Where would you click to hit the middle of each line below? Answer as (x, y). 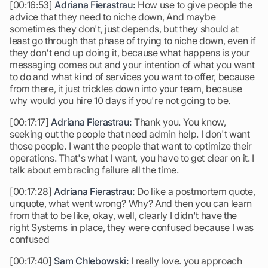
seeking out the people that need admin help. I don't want (130, 134)
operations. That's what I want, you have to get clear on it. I (132, 158)
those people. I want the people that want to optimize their (131, 146)
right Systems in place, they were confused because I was (132, 227)
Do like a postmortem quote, (195, 191)
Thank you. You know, (179, 122)
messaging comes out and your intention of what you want (132, 65)
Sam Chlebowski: (92, 261)
